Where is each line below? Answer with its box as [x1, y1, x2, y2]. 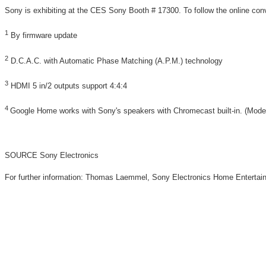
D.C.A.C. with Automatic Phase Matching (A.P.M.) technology [8, 56, 223, 65]
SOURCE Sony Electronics [5, 150, 99, 160]
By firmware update [8, 31, 77, 40]
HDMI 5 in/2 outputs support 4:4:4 [8, 81, 127, 91]
